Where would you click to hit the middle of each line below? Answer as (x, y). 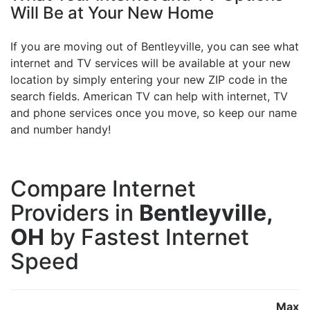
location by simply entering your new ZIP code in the (149, 79)
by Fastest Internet (147, 237)
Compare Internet (103, 188)
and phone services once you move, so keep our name (154, 112)
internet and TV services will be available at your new (151, 63)
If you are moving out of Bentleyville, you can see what (155, 46)
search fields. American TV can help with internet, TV (149, 96)
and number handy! (61, 129)
